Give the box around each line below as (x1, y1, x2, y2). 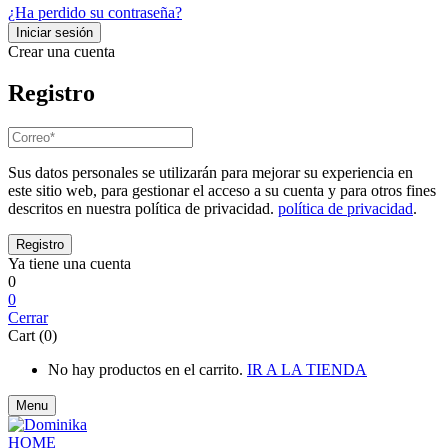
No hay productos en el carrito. (48, 361, 243, 379)
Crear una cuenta (8, 42, 115, 60)
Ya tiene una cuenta (8, 255, 131, 273)
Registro (8, 80, 95, 107)
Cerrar (8, 309, 48, 327)
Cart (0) (8, 327, 57, 345)
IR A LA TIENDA (247, 361, 367, 379)
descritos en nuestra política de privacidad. (8, 200, 278, 218)
